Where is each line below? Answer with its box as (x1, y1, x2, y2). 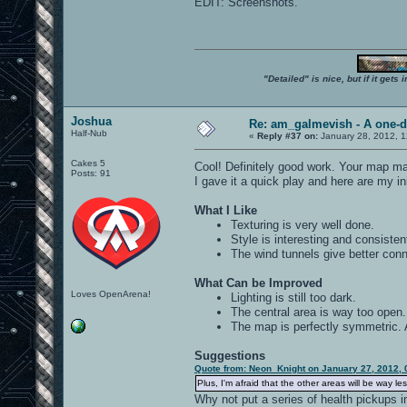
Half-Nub (71, 127, 107, 138)
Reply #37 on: (257, 130, 318, 141)
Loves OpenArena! (71, 288, 151, 299)
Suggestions (194, 348, 265, 362)
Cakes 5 (71, 157, 105, 168)
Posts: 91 (71, 167, 111, 178)
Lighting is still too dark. (231, 290, 356, 304)
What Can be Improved (194, 275, 323, 290)
